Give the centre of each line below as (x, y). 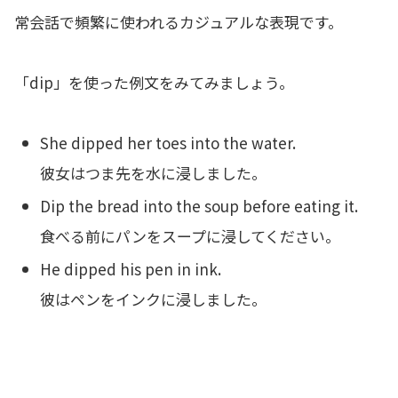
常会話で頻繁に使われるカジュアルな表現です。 (179, 21)
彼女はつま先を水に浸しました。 (154, 172)
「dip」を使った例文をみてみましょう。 (154, 82)
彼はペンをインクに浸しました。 (154, 299)
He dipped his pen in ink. (131, 269)
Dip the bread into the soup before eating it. (199, 205)
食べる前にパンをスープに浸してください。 (191, 235)
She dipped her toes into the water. (168, 142)
